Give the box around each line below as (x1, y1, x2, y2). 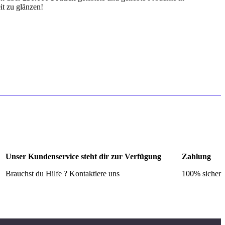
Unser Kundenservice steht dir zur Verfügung (6, 152, 162, 161)
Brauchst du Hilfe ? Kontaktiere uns (6, 169, 120, 178)
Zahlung (181, 152, 211, 161)
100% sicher (181, 169, 221, 178)
